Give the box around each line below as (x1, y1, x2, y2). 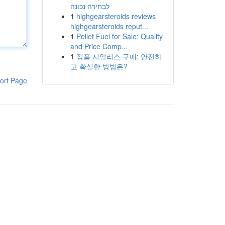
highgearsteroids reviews (76, 11, 156, 21)
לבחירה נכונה (70, 1, 109, 11)
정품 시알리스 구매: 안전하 (76, 51, 162, 61)
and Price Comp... (70, 41, 128, 51)
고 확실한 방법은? (70, 61, 128, 71)
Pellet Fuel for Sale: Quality (76, 31, 163, 41)
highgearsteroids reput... (70, 21, 148, 31)
